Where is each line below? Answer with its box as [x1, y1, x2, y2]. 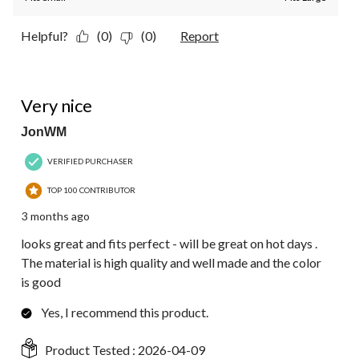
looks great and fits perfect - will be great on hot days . [21, 235, 317, 251]
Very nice [21, 94, 92, 116]
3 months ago [22, 208, 90, 223]
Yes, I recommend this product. [41, 304, 208, 320]
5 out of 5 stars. [21, 79, 105, 95]
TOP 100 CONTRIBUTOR [47, 185, 135, 196]
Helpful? [21, 27, 68, 43]
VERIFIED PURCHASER [47, 156, 133, 167]
